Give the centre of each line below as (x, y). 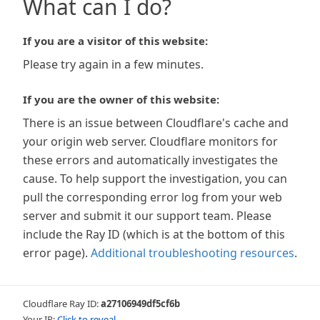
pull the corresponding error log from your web (152, 197)
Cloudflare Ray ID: (62, 304)
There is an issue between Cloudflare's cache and (156, 123)
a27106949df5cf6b (140, 304)
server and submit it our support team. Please (147, 216)
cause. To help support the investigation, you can (155, 179)
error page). (55, 253)
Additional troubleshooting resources (192, 253)
